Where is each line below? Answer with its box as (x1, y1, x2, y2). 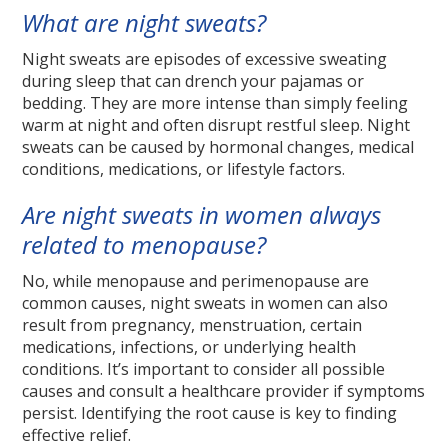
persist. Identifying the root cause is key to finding (22, 402, 398, 425)
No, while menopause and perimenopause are (22, 270, 370, 293)
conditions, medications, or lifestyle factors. (22, 158, 346, 181)
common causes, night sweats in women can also (22, 292, 389, 315)
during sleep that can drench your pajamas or (22, 70, 365, 93)
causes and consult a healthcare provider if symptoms (22, 380, 426, 403)
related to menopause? (22, 228, 267, 262)
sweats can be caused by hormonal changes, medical (22, 136, 415, 159)
